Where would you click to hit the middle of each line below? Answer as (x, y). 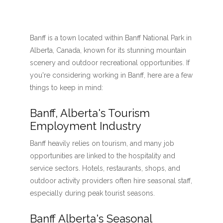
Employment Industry (85, 126)
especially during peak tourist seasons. (92, 193)
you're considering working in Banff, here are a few (111, 75)
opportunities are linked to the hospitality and (102, 156)
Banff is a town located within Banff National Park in (111, 38)
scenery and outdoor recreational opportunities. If (110, 63)
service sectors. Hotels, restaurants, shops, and (105, 168)
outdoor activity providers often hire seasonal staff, (111, 181)
